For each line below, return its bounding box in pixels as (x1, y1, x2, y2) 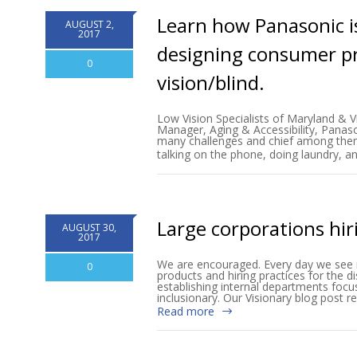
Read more (157, 303, 214, 319)
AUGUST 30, (62, 220, 116, 234)
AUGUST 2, (65, 17, 114, 31)
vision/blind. (157, 69, 265, 96)
